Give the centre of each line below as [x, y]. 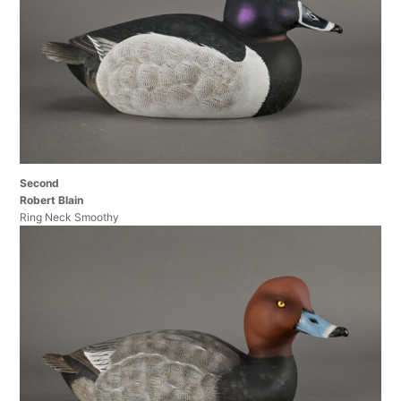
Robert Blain [52, 200]
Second [40, 183]
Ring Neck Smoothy [70, 217]
